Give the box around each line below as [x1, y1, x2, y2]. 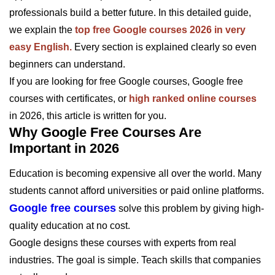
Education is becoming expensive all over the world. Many [9, 168, 261, 179]
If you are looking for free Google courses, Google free [9, 76, 243, 87]
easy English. [9, 41, 72, 52]
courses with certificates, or [9, 93, 129, 104]
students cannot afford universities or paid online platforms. [9, 185, 264, 196]
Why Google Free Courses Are [9, 124, 201, 140]
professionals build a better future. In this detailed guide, [9, 7, 251, 18]
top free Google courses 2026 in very [75, 24, 246, 35]
